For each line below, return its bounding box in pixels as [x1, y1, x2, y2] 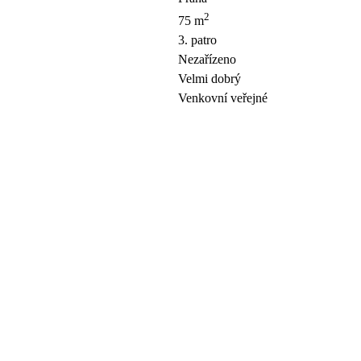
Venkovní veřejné [178, 91, 268, 106]
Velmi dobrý [178, 72, 241, 86]
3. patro [178, 33, 217, 48]
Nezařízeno [178, 52, 236, 67]
